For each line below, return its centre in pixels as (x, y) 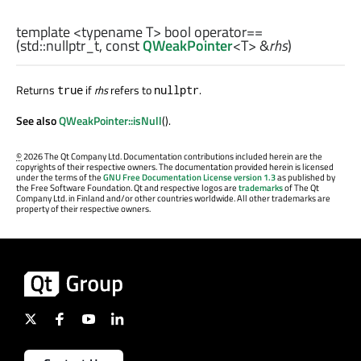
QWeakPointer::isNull (110, 121)
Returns (37, 90)
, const (121, 46)
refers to (131, 90)
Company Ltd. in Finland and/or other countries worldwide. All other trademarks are (173, 198)
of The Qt (301, 187)
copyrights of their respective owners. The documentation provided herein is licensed (175, 166)
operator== (228, 32)
